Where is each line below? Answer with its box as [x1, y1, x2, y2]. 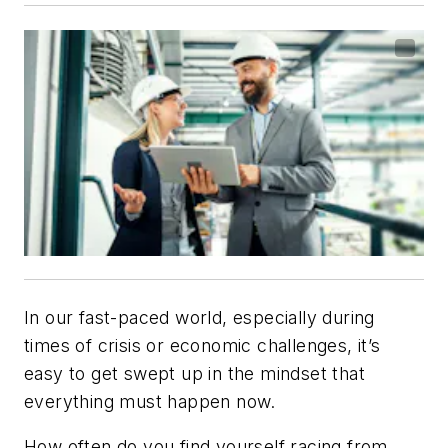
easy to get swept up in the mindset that [24, 362, 365, 384]
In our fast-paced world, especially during [24, 306, 375, 328]
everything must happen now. [24, 390, 276, 412]
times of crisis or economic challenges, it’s [24, 334, 381, 356]
